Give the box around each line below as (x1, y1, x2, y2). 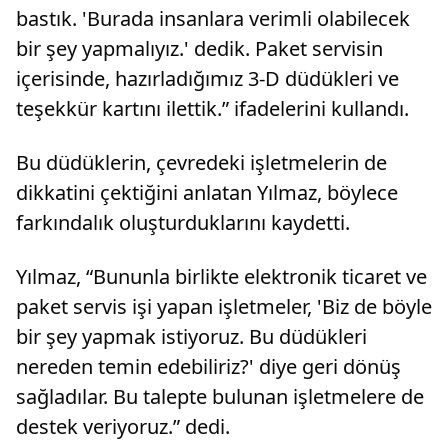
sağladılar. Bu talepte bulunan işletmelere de (16, 383, 424, 411)
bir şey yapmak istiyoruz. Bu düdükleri (16, 323, 367, 351)
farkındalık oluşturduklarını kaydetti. (16, 209, 350, 237)
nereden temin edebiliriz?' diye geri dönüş (16, 353, 401, 381)
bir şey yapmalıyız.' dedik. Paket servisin (16, 35, 383, 63)
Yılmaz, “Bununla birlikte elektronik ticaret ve (16, 263, 427, 291)
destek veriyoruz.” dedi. (16, 413, 230, 441)
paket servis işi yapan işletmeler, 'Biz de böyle (16, 293, 432, 321)
